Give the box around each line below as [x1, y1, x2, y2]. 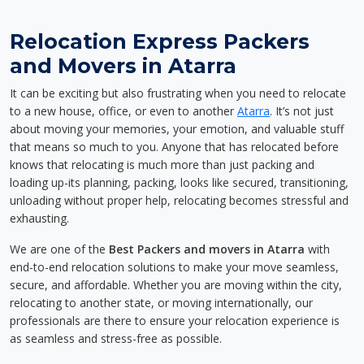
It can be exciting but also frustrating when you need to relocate [10, 85, 346, 101]
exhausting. [10, 210, 69, 226]
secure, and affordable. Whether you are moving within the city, [10, 277, 342, 292]
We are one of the [10, 241, 109, 257]
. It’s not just [270, 103, 334, 119]
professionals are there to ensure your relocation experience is [10, 313, 340, 328]
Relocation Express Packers [10, 29, 310, 54]
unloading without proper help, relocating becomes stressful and [10, 193, 349, 208]
